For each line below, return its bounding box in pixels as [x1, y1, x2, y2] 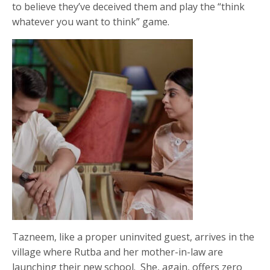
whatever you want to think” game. [12, 14, 170, 28]
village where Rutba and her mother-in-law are [12, 245, 224, 259]
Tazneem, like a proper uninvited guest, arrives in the [12, 230, 255, 243]
